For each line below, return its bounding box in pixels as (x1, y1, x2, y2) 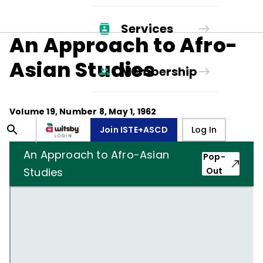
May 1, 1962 (109, 106, 157, 117)
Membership (120, 63, 197, 80)
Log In (191, 124, 217, 136)
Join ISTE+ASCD (99, 124, 168, 136)
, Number (55, 106, 99, 117)
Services (120, 20, 173, 37)
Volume (9, 106, 47, 117)
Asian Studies (9, 56, 156, 84)
